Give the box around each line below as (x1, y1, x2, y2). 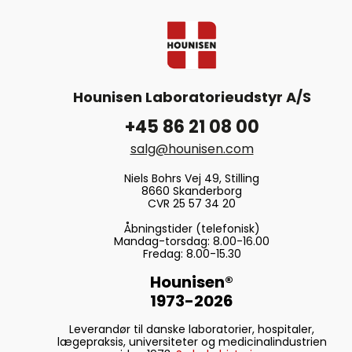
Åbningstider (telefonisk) (123, 221, 260, 237)
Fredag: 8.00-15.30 (142, 246, 241, 262)
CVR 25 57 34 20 (148, 196, 236, 212)
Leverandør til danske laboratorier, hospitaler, (69, 321, 314, 338)
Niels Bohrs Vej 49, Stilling (124, 170, 259, 187)
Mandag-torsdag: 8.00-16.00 (114, 233, 269, 250)
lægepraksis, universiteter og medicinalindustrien (57, 334, 327, 350)
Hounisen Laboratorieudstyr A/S (72, 87, 311, 108)
